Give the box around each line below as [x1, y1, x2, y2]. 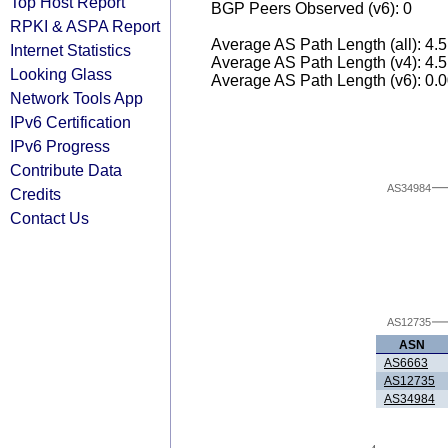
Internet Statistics [10, 41, 131, 59]
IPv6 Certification [10, 113, 131, 131]
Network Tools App [10, 89, 143, 107]
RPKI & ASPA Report [10, 17, 160, 35]
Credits [10, 185, 61, 203]
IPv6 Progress [10, 137, 110, 155]
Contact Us [10, 209, 89, 227]
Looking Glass [10, 65, 112, 83]
